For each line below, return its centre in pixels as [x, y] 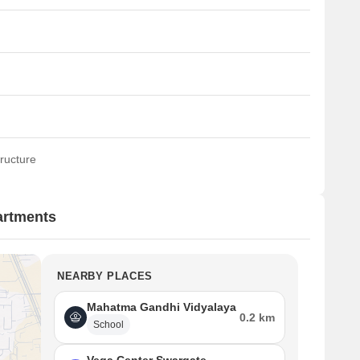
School [108, 325]
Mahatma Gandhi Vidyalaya [162, 307]
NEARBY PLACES [105, 276]
